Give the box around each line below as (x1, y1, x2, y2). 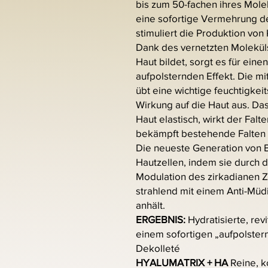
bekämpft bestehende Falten (136, 127, 266, 139)
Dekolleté (136, 242, 180, 254)
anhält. (136, 199, 165, 211)
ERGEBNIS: (136, 213, 185, 225)
